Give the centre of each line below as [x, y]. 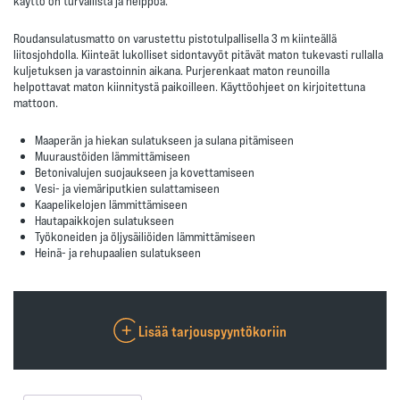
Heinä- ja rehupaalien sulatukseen [118, 252]
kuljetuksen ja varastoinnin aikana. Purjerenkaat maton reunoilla [171, 70]
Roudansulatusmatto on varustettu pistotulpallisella [142, 38]
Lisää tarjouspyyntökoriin [212, 330]
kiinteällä [313, 38]
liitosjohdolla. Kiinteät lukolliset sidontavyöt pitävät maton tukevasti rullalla [198, 54]
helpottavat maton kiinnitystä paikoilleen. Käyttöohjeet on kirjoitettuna [189, 86]
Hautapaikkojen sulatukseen [104, 220]
